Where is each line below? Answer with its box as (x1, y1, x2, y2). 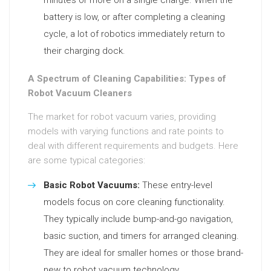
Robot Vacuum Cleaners (28, 88, 132, 99)
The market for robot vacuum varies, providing (28, 111, 216, 122)
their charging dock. (44, 45, 125, 56)
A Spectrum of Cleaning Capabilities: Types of (28, 73, 226, 84)
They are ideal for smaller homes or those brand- (44, 247, 243, 258)
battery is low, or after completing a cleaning (44, 11, 225, 22)
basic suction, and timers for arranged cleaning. (44, 230, 239, 241)
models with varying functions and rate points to (28, 126, 224, 137)
